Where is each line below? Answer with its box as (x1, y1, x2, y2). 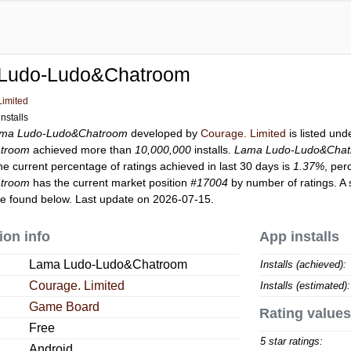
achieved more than (30, 143, 136, 156)
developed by (128, 127, 201, 139)
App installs (259, 229, 339, 244)
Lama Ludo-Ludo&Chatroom (29, 258, 188, 271)
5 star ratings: (259, 335, 323, 347)
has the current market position (30, 176, 191, 189)
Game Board (29, 300, 100, 313)
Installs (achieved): (259, 259, 346, 270)
